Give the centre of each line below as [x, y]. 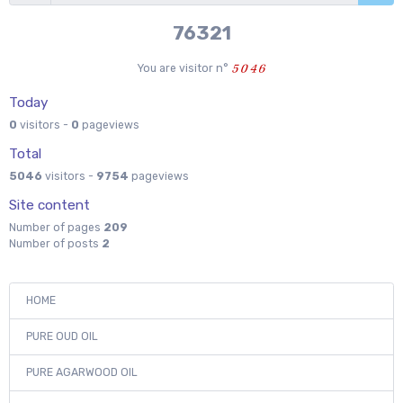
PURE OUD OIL [62, 336]
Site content [49, 205]
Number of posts [55, 243]
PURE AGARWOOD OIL [81, 372]
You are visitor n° [184, 68]
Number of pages [56, 227]
